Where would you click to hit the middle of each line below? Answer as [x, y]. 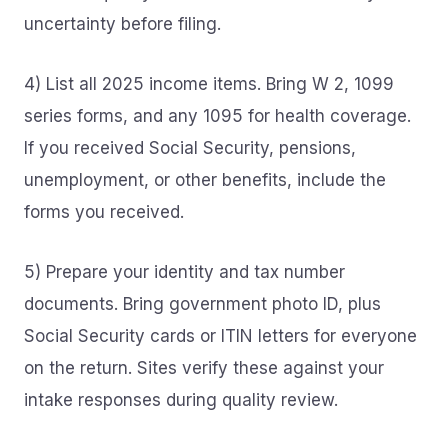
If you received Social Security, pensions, [190, 148]
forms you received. [104, 212]
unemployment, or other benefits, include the [205, 180]
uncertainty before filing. [122, 24]
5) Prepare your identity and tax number [184, 272]
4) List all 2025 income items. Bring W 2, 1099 [209, 84]
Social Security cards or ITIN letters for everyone [220, 336]
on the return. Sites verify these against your [204, 368]
